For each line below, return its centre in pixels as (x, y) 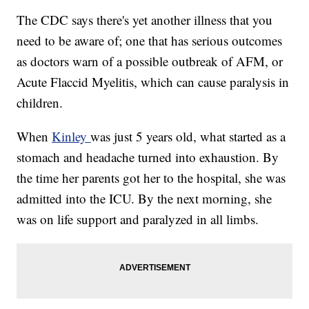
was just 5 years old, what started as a (188, 137)
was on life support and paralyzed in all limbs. (138, 219)
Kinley (71, 137)
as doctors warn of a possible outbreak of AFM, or (150, 61)
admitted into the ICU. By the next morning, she (144, 199)
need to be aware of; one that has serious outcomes (150, 41)
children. (40, 103)
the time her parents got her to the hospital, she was (151, 178)
